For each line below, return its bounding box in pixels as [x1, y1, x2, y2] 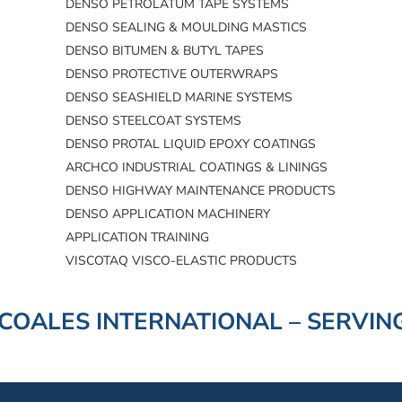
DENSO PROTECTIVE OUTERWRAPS [66, 66, 279, 83]
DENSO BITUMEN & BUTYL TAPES [66, 42, 265, 60]
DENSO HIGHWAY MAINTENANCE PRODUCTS [66, 182, 336, 200]
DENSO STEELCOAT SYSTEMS [66, 112, 242, 130]
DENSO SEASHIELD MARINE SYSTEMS [66, 89, 293, 107]
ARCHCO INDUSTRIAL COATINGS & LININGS [66, 159, 328, 177]
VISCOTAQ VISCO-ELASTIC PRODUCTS [66, 252, 298, 270]
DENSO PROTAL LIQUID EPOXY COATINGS [66, 135, 317, 153]
